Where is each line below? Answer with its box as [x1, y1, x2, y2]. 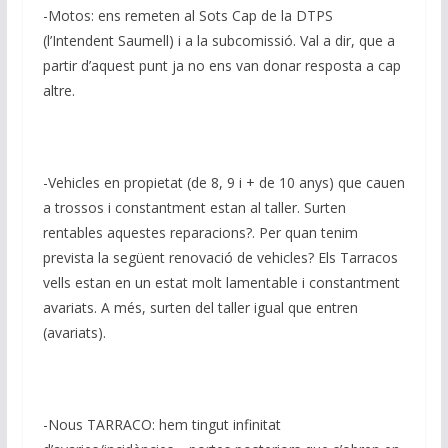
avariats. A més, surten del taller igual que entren [42, 298, 358, 318]
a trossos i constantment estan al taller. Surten [42, 198, 346, 218]
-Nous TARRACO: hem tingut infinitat [42, 415, 281, 435]
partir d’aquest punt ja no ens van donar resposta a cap [42, 56, 401, 76]
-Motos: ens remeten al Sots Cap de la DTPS [42, 6, 333, 26]
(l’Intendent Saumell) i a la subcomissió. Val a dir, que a [42, 31, 395, 51]
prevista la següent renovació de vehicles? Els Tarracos [42, 248, 398, 268]
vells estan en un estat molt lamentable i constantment [42, 273, 400, 293]
